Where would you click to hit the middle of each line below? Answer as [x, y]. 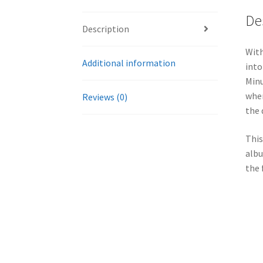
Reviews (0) [105, 97]
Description [106, 28]
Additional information [129, 63]
